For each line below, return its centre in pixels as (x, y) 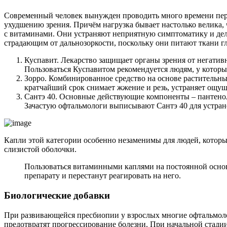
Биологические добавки (57, 196)
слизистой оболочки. (40, 149)
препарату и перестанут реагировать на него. (103, 176)
